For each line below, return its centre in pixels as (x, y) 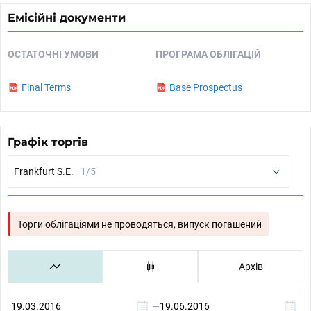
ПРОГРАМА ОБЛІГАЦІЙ (208, 54)
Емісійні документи (67, 18)
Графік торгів (48, 142)
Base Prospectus (206, 87)
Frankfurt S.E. (44, 171)
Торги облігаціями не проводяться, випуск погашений (140, 224)
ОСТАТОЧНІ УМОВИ (53, 54)
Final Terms (46, 87)
